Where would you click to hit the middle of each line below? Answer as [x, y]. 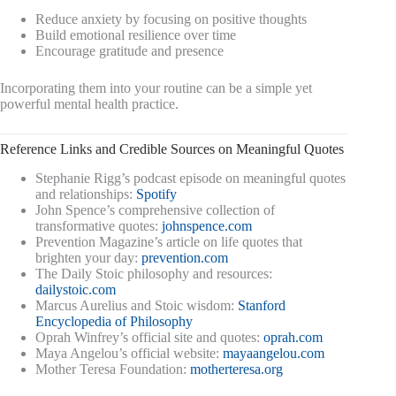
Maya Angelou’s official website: [129, 353]
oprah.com [293, 337]
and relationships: [86, 194]
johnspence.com [207, 225]
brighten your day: [88, 257]
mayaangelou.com [274, 353]
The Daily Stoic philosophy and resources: [154, 273]
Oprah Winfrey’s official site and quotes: [149, 337]
